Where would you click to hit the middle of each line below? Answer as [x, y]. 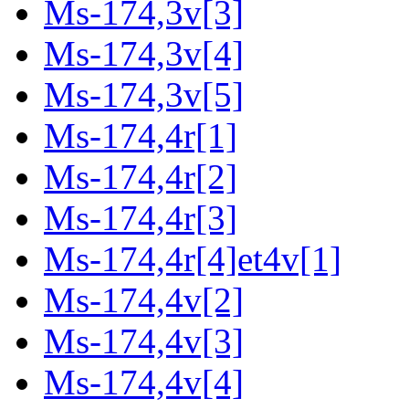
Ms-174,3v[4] [144, 54]
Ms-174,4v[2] [144, 300]
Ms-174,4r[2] [141, 177]
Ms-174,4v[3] [144, 341]
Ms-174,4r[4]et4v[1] [193, 259]
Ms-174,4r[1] [141, 136]
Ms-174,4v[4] [144, 383]
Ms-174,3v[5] [144, 95]
